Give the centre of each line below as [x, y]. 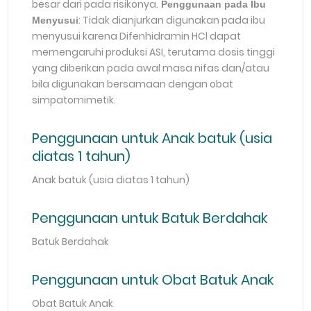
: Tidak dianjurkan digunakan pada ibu [172, 20]
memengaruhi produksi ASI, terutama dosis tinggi [154, 52]
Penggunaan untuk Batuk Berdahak [150, 218]
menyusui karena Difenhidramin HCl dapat [137, 36]
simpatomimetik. [74, 100]
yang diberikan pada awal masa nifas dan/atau [151, 68]
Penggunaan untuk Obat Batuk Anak [153, 279]
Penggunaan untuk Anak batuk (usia [152, 138]
